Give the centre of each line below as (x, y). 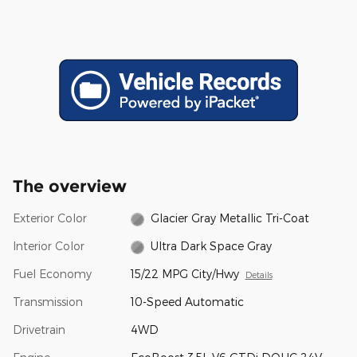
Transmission (48, 302)
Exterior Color (50, 218)
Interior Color (49, 246)
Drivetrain (39, 330)
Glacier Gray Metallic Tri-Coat (230, 218)
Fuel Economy (52, 274)
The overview (70, 186)
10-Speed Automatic (187, 302)
